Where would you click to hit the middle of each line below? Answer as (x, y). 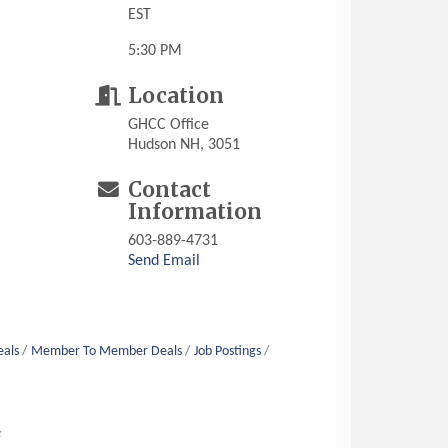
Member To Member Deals (107, 351)
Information (195, 211)
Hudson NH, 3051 (184, 144)
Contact (170, 189)
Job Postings (228, 351)
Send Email (164, 260)
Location (176, 95)
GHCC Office (169, 124)
